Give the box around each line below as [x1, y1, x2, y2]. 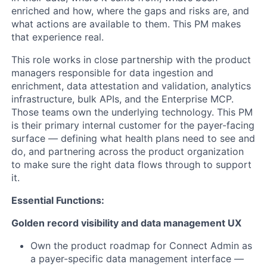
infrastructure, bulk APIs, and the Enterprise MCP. [11, 92, 234, 105]
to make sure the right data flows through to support [11, 158, 252, 170]
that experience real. [11, 30, 104, 43]
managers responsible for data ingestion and [11, 66, 213, 79]
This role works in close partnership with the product [11, 53, 251, 66]
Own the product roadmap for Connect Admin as [30, 239, 252, 252]
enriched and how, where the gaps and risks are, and [11, 4, 249, 17]
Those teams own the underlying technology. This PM [11, 105, 253, 118]
